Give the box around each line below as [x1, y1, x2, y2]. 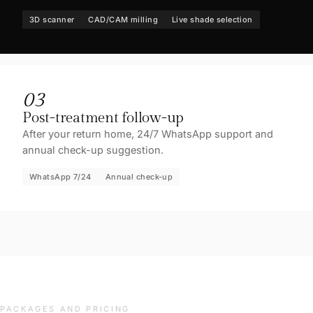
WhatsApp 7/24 [29, 171, 92, 182]
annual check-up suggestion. [22, 143, 163, 156]
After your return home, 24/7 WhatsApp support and [22, 127, 273, 140]
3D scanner [29, 14, 75, 24]
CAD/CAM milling [88, 14, 159, 24]
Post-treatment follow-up [22, 108, 184, 126]
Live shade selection [172, 14, 253, 24]
